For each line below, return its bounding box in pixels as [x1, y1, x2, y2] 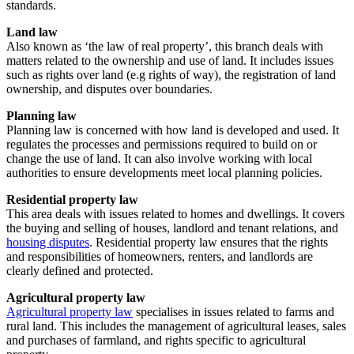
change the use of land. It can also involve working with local [6, 151, 312, 165]
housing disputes [6, 235, 89, 249]
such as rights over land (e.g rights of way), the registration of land [6, 67, 336, 81]
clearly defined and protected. [6, 263, 153, 277]
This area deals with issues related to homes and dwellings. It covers [6, 206, 345, 220]
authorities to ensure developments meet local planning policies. [6, 165, 322, 179]
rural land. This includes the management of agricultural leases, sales [6, 318, 346, 333]
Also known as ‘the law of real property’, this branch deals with [6, 39, 323, 53]
